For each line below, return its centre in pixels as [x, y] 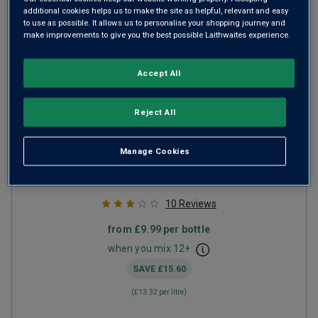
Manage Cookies [155, 151]
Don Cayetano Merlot [137, 133]
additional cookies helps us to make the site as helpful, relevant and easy [156, 10]
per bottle [185, 229]
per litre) [172, 292]
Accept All [159, 73]
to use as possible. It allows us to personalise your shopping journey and [155, 22]
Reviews [198, 204]
